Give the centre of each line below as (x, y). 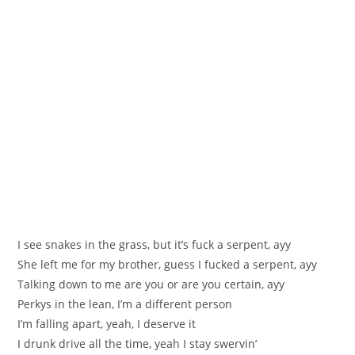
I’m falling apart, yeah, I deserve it (107, 324)
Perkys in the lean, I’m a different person (125, 304)
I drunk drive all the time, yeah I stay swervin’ (137, 344)
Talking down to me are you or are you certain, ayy (151, 284)
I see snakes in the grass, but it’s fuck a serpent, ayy (155, 244)
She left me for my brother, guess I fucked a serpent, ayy (168, 264)
